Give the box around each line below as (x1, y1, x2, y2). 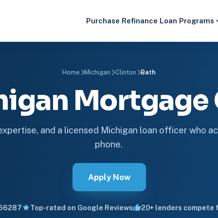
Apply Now (88, 172, 130, 182)
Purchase (86, 17, 120, 25)
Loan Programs (160, 17, 215, 25)
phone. (95, 139, 123, 149)
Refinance (122, 17, 158, 25)
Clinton (115, 69, 136, 76)
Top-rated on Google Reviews (30, 203, 133, 212)
